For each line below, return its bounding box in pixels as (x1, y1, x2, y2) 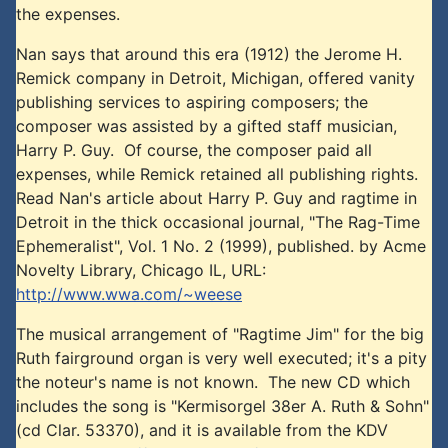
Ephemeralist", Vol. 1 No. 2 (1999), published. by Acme (16, 236, 426, 256)
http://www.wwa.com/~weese (16, 284, 242, 304)
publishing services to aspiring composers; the (16, 92, 368, 112)
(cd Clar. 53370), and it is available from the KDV (16, 420, 388, 440)
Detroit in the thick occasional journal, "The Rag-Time (16, 212, 420, 232)
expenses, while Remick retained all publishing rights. (16, 164, 423, 184)
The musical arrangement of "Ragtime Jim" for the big (16, 324, 424, 344)
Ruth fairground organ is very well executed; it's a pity (16, 348, 427, 368)
